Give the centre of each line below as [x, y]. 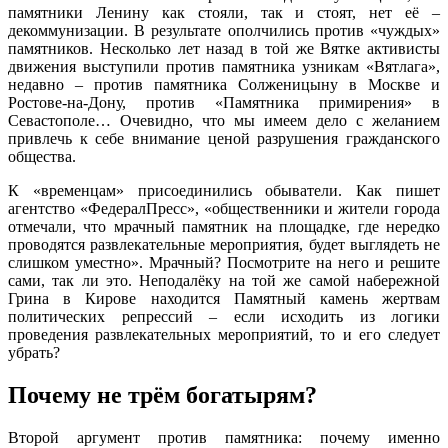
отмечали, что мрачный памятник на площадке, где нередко [224, 227]
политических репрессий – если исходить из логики [224, 317]
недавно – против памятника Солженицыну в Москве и [224, 85]
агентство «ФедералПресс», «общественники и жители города [224, 209]
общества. [42, 157]
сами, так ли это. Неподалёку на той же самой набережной [224, 281]
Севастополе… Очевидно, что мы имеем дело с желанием [224, 121]
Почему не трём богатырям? [162, 395]
